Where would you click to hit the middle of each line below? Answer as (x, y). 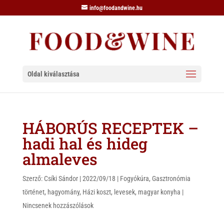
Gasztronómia (171, 178)
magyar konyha (159, 192)
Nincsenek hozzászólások (58, 205)
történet (33, 192)
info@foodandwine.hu (116, 8)
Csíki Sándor (61, 178)
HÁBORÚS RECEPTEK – (110, 128)
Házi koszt (96, 192)
